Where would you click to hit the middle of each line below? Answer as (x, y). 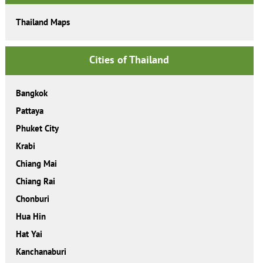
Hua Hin (31, 217)
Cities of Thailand (129, 60)
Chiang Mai (36, 164)
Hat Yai (29, 234)
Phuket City (37, 129)
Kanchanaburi (41, 252)
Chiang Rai (35, 181)
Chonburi (32, 199)
